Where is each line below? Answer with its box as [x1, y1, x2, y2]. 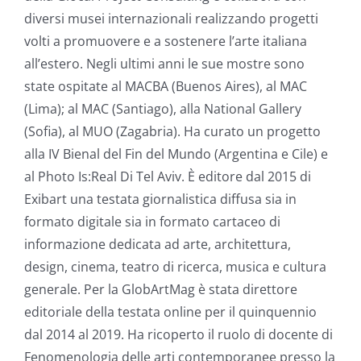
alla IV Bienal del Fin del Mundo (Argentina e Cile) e [24, 144, 328, 163]
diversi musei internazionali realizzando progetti [24, 9, 318, 27]
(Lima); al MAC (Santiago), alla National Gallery [24, 99, 301, 118]
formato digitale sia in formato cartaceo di [24, 212, 280, 230]
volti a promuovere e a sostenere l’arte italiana [24, 31, 307, 50]
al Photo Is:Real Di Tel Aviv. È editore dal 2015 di [24, 167, 311, 185]
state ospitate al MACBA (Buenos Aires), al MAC [24, 77, 307, 95]
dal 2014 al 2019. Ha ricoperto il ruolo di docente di [24, 325, 333, 343]
